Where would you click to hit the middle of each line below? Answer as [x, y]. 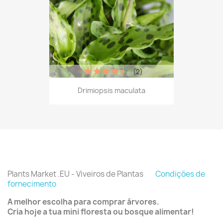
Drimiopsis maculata [111, 91]
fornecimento [32, 184]
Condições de [180, 174]
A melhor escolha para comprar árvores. [83, 202]
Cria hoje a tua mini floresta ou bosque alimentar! [101, 212]
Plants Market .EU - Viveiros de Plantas [81, 174]
